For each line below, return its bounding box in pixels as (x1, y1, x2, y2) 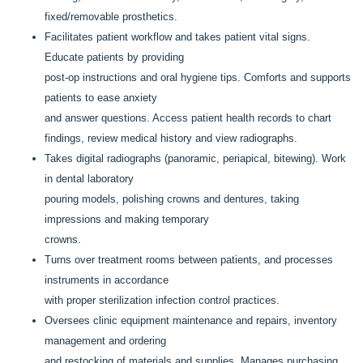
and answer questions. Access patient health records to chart (45, 112, 331, 124)
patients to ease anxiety (45, 92, 157, 104)
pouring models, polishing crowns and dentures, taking (45, 193, 299, 205)
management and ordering (45, 335, 166, 347)
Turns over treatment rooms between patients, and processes (45, 254, 333, 266)
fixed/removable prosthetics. (45, 11, 177, 23)
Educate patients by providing (45, 51, 184, 63)
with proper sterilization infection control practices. (45, 294, 280, 306)
